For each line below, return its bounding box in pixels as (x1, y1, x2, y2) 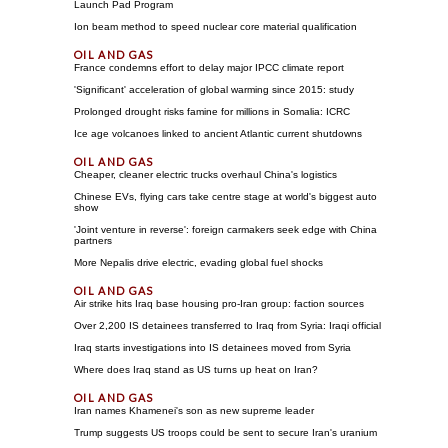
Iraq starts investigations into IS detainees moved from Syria (74, 341, 351, 353)
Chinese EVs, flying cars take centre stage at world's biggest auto (74, 190, 377, 202)
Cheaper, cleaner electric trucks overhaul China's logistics (74, 168, 337, 180)
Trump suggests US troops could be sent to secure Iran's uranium (74, 426, 377, 438)
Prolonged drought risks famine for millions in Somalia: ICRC (74, 105, 350, 117)
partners (74, 234, 112, 246)
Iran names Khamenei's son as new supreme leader (74, 404, 314, 416)
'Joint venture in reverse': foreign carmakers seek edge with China (74, 223, 377, 235)
